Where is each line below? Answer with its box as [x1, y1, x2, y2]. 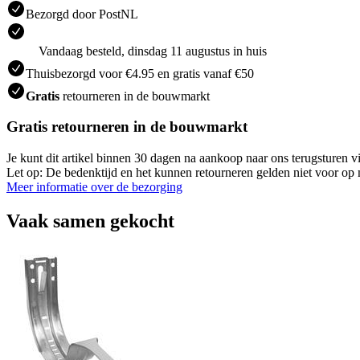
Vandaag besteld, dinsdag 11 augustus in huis [39, 43, 267, 58]
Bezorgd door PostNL [26, 6, 138, 21]
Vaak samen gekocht [6, 210, 174, 231]
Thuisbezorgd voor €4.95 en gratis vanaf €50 [26, 66, 254, 80]
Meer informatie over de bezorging [6, 180, 182, 194]
